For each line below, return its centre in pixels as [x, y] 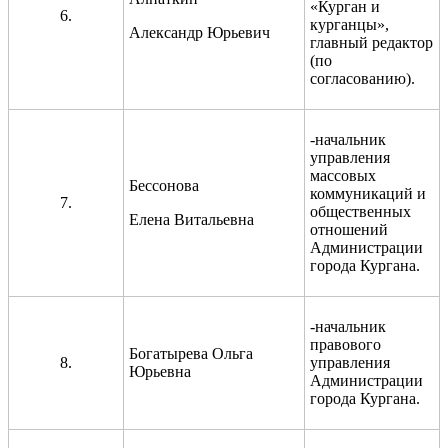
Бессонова [164, 185]
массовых [343, 175]
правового [345, 344]
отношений [349, 229]
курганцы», [349, 24]
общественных [360, 211]
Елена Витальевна [191, 219]
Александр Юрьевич [199, 32]
